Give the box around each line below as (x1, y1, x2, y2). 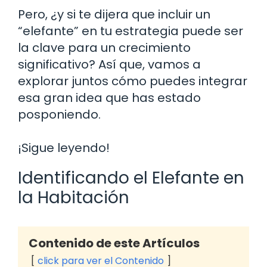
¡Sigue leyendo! (18, 139, 110, 156)
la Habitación (18, 185, 129, 209)
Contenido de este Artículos (29, 234, 200, 252)
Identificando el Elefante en (18, 166, 244, 190)
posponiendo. (18, 105, 101, 123)
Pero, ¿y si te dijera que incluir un (18, 5, 210, 23)
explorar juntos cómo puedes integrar (18, 72, 247, 89)
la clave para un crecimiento (18, 39, 191, 56)
